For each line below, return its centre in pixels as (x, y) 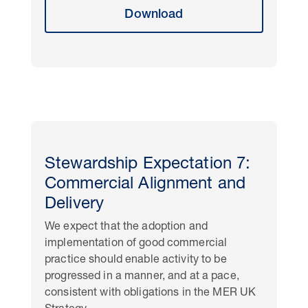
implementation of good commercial (136, 244)
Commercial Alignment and (145, 185)
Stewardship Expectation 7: (148, 165)
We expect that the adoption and (126, 228)
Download (154, 15)
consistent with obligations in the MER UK (151, 294)
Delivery (75, 205)
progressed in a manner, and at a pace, (142, 277)
